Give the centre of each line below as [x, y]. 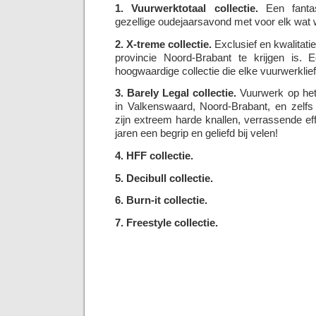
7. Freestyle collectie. [166, 222]
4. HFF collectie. [154, 155]
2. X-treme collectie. [164, 44]
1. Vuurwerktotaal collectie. [187, 8]
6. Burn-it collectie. [161, 200]
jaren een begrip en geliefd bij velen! [196, 133]
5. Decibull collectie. [164, 178]
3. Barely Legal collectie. [176, 93]
